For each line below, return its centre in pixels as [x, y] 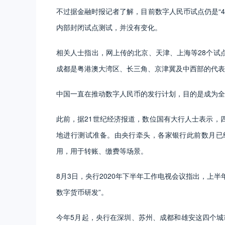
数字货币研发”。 [82, 192]
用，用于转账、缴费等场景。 [103, 150]
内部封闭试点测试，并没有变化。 [109, 27]
